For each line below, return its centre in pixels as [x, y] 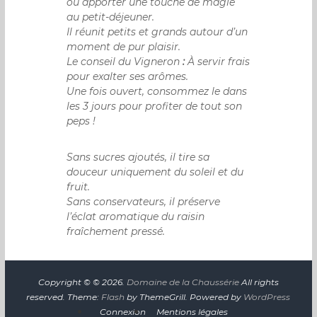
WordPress [267, 297]
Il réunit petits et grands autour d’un [157, 32]
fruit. [79, 187]
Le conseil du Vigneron [125, 62]
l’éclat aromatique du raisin [136, 217]
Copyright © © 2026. [82, 282]
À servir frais [218, 62]
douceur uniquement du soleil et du [155, 172]
